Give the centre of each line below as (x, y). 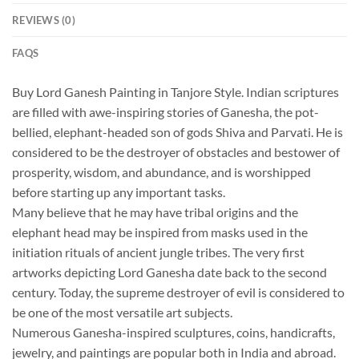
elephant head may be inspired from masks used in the (160, 232)
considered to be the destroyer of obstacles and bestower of (176, 152)
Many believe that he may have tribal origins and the (155, 212)
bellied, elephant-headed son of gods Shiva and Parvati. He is (177, 132)
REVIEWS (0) (44, 20)
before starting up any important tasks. (119, 192)
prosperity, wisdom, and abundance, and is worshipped (161, 172)
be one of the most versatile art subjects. (122, 313)
